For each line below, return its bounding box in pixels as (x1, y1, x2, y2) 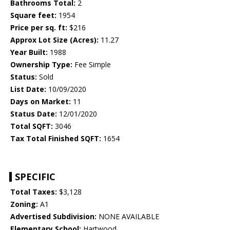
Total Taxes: (10, 187, 57, 197)
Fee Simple (72, 60, 111, 70)
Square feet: (10, 10, 56, 21)
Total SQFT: (10, 121, 53, 131)
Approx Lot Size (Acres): (10, 35, 99, 45)
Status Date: (10, 109, 57, 119)
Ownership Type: (10, 60, 72, 70)
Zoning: (10, 199, 38, 209)
